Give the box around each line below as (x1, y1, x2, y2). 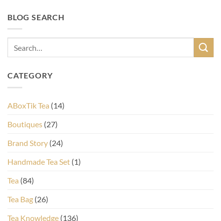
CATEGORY (7, 71, 53, 80)
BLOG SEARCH (7, 12, 65, 22)
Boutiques (7, 119, 42, 129)
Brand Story (7, 138, 48, 147)
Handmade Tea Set (7, 156, 70, 166)
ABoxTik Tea (7, 100, 49, 110)
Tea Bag (7, 194, 33, 204)
